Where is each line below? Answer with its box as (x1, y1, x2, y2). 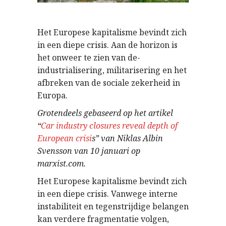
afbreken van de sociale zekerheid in (37, 77, 180, 89)
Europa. (37, 90, 68, 101)
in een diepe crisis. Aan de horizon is (37, 39, 178, 51)
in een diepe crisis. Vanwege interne (37, 188, 178, 200)
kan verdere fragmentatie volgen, (37, 213, 169, 225)
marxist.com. (37, 158, 86, 169)
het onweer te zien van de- (37, 52, 140, 64)
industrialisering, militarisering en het (37, 65, 187, 76)
